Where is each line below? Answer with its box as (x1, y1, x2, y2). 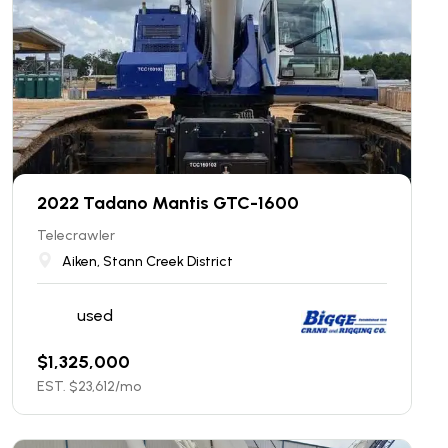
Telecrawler (37, 227, 115, 244)
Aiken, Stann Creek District (62, 253, 233, 270)
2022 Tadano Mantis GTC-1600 (37, 192, 299, 214)
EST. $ (37, 378, 78, 395)
